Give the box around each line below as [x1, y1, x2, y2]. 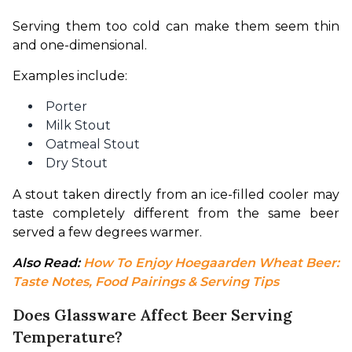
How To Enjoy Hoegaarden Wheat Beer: [83, 255, 340, 270]
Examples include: [13, 68, 127, 83]
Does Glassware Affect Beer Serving [13, 304, 292, 324]
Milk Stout [46, 117, 111, 133]
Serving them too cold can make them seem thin [13, 18, 339, 34]
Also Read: [13, 255, 84, 270]
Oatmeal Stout [46, 136, 140, 152]
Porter [46, 98, 87, 114]
